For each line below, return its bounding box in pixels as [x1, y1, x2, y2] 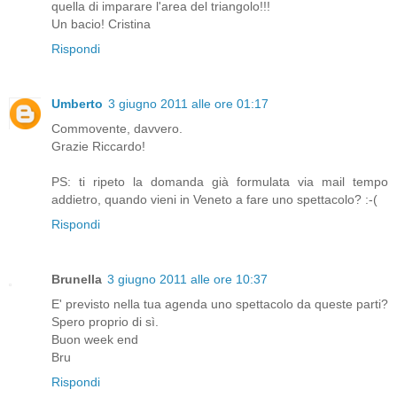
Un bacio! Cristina [51, 17, 151, 32]
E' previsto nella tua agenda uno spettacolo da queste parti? [51, 297, 388, 312]
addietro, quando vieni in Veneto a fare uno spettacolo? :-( [51, 192, 378, 207]
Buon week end [51, 332, 138, 347]
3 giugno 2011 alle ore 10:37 [107, 272, 268, 287]
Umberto [51, 97, 103, 112]
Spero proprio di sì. [51, 315, 159, 330]
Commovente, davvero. [51, 121, 183, 136]
